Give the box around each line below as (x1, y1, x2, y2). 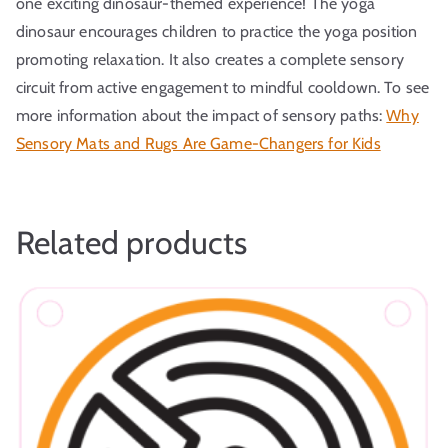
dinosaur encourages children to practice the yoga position (16, 21, 418, 41)
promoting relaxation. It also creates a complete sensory (16, 49, 404, 69)
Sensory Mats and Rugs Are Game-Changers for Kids (16, 133, 381, 153)
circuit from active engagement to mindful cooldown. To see (16, 77, 430, 97)
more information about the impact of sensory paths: (16, 105, 387, 125)
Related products (16, 222, 248, 262)
